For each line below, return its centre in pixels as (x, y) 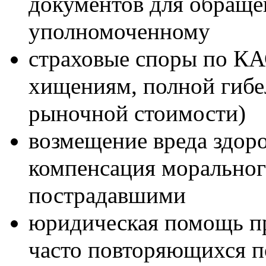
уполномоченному (119, 32)
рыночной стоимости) (137, 114)
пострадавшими (107, 196)
